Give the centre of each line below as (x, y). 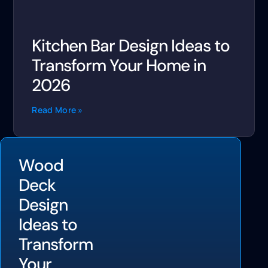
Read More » (57, 109)
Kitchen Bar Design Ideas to (131, 45)
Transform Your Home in (119, 65)
